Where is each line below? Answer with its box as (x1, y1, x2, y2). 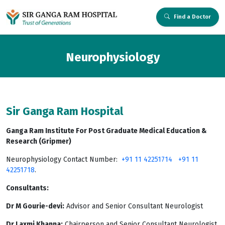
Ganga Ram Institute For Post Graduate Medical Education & (6, 127, 207, 135)
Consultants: (6, 184, 49, 192)
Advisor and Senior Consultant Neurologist (64, 202, 203, 210)
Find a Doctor (173, 14, 211, 20)
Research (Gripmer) (6, 137, 71, 146)
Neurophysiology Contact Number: (6, 155, 122, 164)
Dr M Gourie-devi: (6, 202, 64, 210)
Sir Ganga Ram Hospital (6, 104, 123, 118)
